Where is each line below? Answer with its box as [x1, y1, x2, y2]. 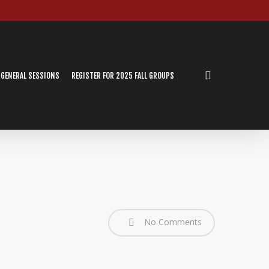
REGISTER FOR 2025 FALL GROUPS [71, 70, 174, 80]
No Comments [142, 216, 202, 228]
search [210, 67, 245, 82]
